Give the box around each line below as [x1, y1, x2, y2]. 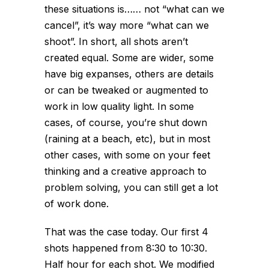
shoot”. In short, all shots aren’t [44, 35, 188, 47]
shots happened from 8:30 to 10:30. [44, 242, 207, 254]
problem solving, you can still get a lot [44, 181, 218, 193]
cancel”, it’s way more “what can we [44, 19, 209, 31]
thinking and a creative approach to [44, 165, 207, 177]
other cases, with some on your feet [44, 149, 210, 161]
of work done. [44, 198, 109, 210]
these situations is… [44, 3, 133, 15]
